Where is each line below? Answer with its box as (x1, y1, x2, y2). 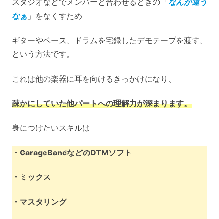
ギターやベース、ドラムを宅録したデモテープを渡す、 (12, 35, 207, 45)
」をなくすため (27, 10, 82, 21)
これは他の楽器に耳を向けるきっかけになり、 (12, 73, 176, 84)
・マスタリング (12, 197, 66, 207)
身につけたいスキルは (12, 123, 90, 133)
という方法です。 (12, 49, 74, 59)
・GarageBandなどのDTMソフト (12, 147, 132, 157)
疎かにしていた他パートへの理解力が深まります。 (12, 98, 192, 108)
